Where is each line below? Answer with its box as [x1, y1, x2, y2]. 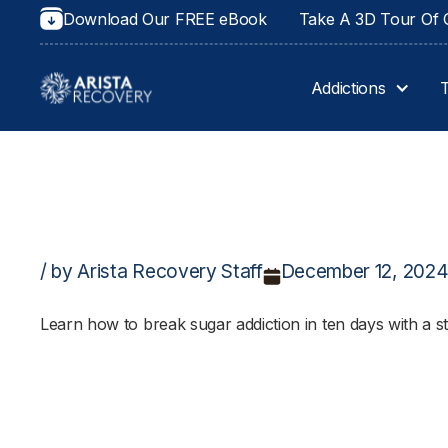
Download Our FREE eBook [63, 9, 267, 29]
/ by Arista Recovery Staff [40, 259, 263, 283]
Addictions [310, 78, 386, 98]
